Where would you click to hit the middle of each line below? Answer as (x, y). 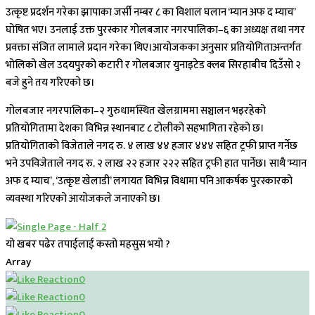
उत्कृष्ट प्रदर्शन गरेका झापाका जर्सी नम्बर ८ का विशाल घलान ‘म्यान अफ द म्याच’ (150, 13)
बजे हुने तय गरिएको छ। (50, 83)
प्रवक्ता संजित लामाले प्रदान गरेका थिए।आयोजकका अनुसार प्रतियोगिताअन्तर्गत (154, 48)
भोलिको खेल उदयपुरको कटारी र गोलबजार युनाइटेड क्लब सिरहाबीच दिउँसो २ (153, 65)
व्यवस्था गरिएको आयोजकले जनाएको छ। (83, 199)
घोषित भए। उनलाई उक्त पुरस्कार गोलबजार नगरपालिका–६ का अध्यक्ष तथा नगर (155, 30)
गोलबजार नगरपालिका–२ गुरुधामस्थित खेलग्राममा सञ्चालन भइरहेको (136, 111)
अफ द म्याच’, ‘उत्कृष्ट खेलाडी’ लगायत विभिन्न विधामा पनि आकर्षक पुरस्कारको (149, 181)
